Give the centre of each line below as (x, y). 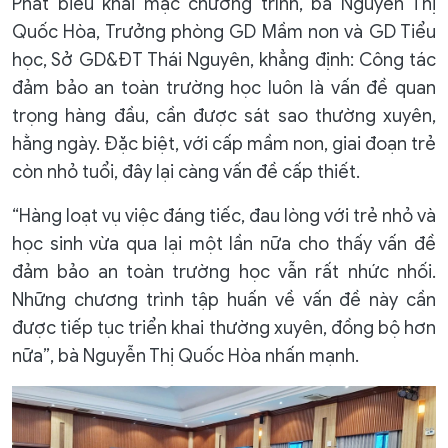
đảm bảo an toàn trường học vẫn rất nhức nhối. (224, 272)
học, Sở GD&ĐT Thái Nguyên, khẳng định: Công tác (224, 60)
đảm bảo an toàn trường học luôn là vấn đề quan (224, 88)
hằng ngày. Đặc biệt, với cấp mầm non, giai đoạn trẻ (224, 144)
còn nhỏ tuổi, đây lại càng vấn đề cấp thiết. (186, 172)
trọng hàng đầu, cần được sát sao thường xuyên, (224, 116)
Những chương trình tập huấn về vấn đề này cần (224, 300)
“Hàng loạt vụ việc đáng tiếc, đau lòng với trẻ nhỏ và (224, 216)
